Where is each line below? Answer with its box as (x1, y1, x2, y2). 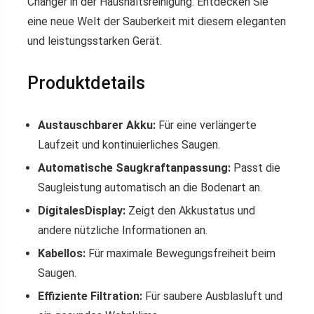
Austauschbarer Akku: (38, 118, 156, 132)
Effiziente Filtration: (38, 289, 142, 303)
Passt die (231, 161, 280, 175)
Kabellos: (38, 247, 86, 260)
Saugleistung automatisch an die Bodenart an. (38, 181, 262, 194)
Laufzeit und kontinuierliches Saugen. (38, 138, 220, 151)
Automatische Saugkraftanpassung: (38, 161, 231, 175)
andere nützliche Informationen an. (38, 224, 207, 237)
